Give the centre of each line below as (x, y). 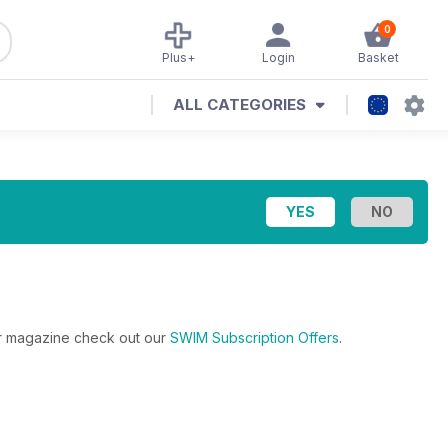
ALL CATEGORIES (239, 104)
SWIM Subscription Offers (254, 337)
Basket (378, 57)
